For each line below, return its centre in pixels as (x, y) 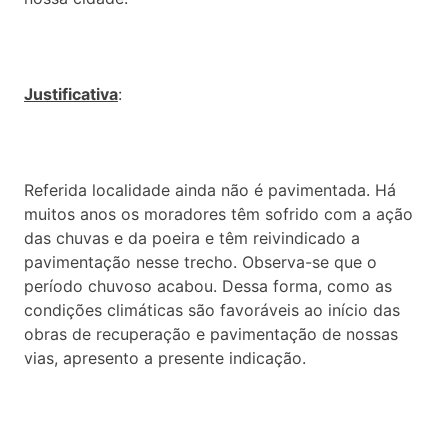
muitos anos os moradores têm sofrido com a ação (218, 213)
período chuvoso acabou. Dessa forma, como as (208, 285)
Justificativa (71, 93)
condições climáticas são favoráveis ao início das (212, 309)
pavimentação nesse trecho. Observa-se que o (200, 261)
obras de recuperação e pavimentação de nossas (211, 333)
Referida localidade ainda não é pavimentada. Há (210, 189)
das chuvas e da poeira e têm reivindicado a (192, 237)
